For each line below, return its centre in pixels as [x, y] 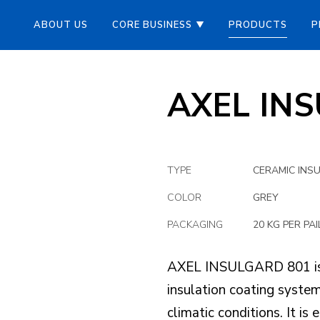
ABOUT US [61, 25]
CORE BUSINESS [152, 25]
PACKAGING [195, 225]
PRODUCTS [258, 25]
